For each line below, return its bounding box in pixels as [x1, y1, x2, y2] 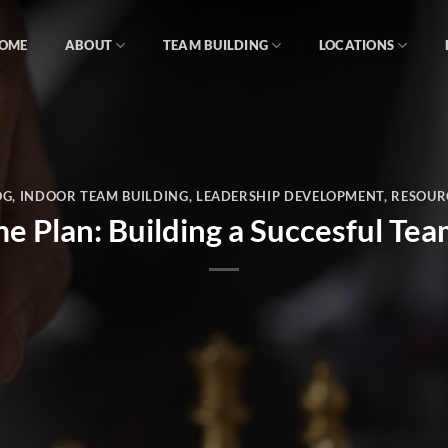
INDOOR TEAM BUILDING [19, 188, 189, 205]
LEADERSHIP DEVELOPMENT [195, 188, 385, 205]
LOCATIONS [318, 37, 395, 53]
